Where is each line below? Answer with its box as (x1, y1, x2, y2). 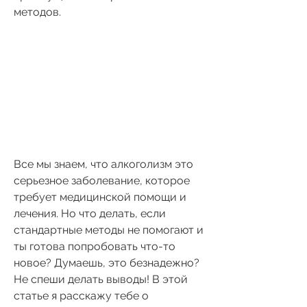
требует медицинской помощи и (14, 190, 186, 204)
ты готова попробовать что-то (14, 239, 175, 253)
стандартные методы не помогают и (14, 223, 204, 236)
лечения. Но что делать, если (14, 206, 166, 220)
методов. (14, 5, 61, 19)
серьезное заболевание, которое (14, 173, 190, 187)
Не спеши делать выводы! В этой (14, 272, 188, 286)
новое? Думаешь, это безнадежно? (14, 256, 199, 269)
